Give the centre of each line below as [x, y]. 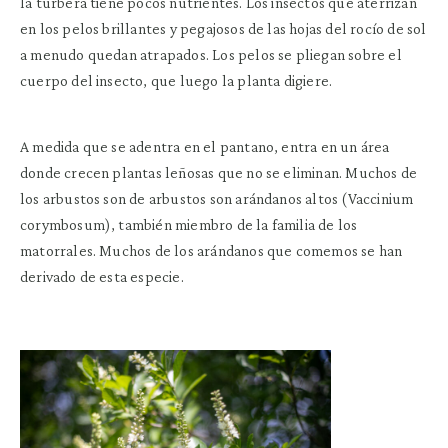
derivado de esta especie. [102, 277]
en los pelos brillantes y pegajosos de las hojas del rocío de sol [223, 29]
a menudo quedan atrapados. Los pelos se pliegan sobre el [211, 55]
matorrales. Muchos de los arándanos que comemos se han [211, 251]
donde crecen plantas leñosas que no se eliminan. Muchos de [219, 173]
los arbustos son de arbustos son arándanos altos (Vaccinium [217, 199]
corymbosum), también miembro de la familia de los [189, 225]
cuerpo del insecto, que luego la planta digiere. [176, 81]
